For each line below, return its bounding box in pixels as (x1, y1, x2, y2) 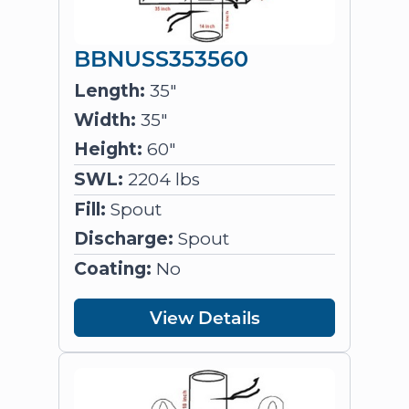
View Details (149, 306, 260, 329)
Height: (74, 139, 142, 160)
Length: (74, 80, 145, 101)
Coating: (74, 258, 152, 279)
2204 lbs (123, 169, 200, 190)
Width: (74, 110, 136, 131)
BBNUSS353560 (74, 43, 248, 72)
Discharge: (74, 228, 173, 249)
